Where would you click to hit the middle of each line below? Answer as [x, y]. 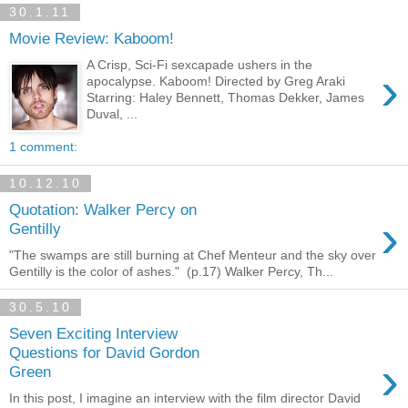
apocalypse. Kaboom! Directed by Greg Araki [216, 81]
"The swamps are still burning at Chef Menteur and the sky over [193, 255]
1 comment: [43, 146]
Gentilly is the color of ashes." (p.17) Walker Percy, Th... [171, 271]
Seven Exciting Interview [93, 334]
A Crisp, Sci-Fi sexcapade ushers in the [200, 64]
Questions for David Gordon [104, 353]
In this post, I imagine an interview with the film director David [185, 398]
